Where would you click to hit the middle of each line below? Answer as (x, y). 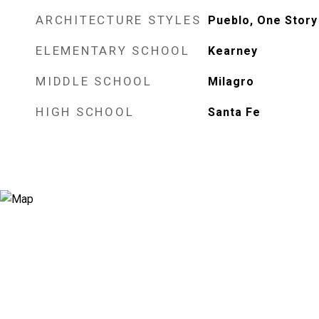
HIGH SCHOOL (85, 112)
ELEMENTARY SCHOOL (113, 51)
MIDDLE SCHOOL (94, 81)
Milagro (231, 82)
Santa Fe (234, 112)
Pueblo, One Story (262, 20)
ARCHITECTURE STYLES (119, 20)
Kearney (232, 51)
